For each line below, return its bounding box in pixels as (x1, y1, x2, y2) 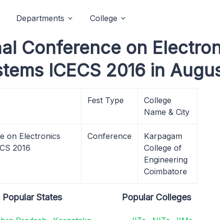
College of (144, 143, 182, 153)
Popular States (2, 192, 62, 202)
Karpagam (144, 131, 182, 141)
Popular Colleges (122, 192, 192, 202)
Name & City (144, 107, 190, 117)
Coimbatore (144, 166, 187, 176)
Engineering (144, 155, 188, 165)
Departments (16, 13, 64, 23)
